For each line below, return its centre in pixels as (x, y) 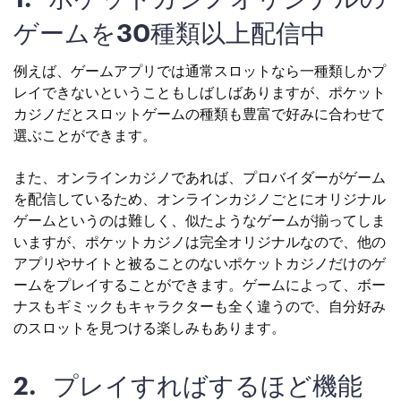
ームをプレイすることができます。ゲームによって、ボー (200, 286)
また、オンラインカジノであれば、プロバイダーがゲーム (200, 179)
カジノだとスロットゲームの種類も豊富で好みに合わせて (200, 115)
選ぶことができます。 (85, 137)
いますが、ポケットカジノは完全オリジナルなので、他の (200, 243)
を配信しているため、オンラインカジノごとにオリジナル (200, 200)
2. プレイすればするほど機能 (188, 386)
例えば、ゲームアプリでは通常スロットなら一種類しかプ (200, 72)
